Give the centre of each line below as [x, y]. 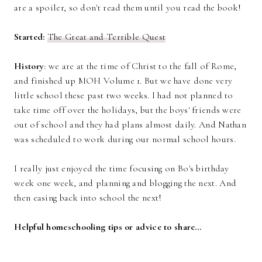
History [29, 66]
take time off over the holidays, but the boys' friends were [128, 110]
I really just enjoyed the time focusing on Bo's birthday [122, 169]
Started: [30, 37]
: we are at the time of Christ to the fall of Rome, [140, 66]
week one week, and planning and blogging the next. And [125, 183]
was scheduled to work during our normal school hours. [125, 139]
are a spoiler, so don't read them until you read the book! [128, 8]
